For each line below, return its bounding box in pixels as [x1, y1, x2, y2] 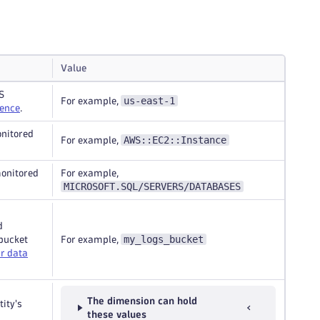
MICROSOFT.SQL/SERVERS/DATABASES [64, 181, 241, 192]
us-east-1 [124, 95, 175, 106]
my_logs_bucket [124, 234, 204, 245]
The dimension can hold [87, 296, 198, 306]
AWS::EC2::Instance [124, 134, 226, 146]
